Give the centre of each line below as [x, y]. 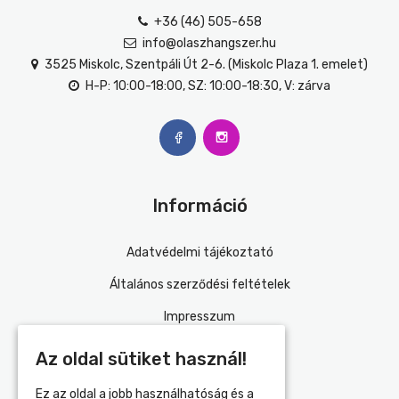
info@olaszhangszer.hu [208, 43]
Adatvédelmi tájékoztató [199, 252]
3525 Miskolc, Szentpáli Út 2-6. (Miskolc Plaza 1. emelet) [205, 65]
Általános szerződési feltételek [199, 285]
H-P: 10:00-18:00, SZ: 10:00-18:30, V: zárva [207, 86]
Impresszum [199, 317]
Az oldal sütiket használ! [141, 358]
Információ [199, 206]
